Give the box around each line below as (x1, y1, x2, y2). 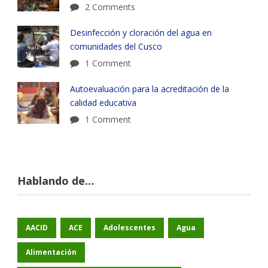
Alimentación (26, 246, 77, 257)
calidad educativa (70, 96, 136, 108)
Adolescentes (103, 222, 156, 233)
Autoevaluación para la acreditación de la (70, 83, 229, 95)
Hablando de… (17, 173, 94, 188)
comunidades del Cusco (70, 40, 165, 52)
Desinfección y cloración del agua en (70, 26, 212, 38)
